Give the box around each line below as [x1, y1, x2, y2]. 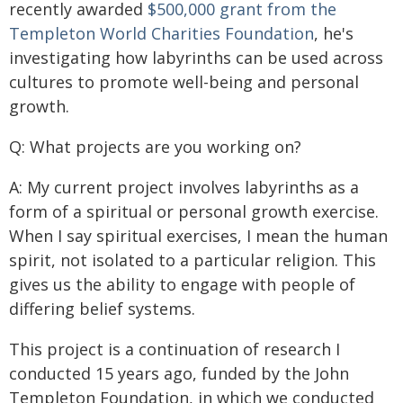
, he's [314, 22, 354, 44]
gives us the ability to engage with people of [9, 273, 355, 295]
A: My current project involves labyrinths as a [9, 176, 359, 198]
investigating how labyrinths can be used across [9, 47, 383, 68]
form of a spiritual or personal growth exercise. [9, 201, 379, 222]
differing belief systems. [9, 298, 195, 319]
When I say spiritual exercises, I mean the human [9, 225, 388, 246]
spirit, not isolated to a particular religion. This [9, 249, 376, 271]
